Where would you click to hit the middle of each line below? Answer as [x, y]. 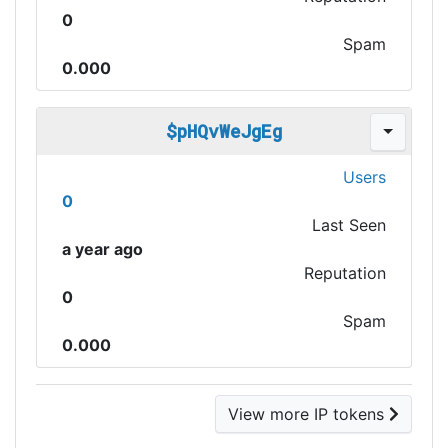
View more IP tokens [308, 414]
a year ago [102, 249]
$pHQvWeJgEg [224, 131]
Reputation [345, 273]
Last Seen [349, 225]
